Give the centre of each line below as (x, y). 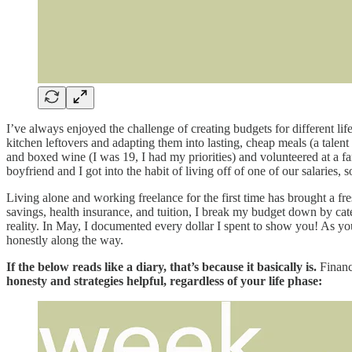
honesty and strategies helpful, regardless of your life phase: (164, 280)
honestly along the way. (65, 240)
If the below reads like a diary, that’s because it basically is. (161, 266)
